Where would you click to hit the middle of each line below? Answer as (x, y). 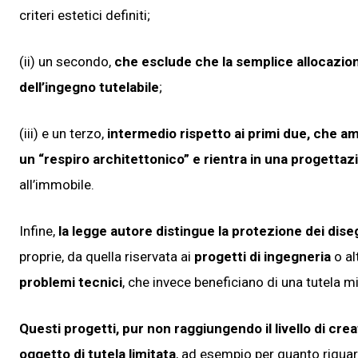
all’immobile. (57, 184)
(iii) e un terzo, (63, 133)
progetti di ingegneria (263, 256)
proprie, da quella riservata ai (107, 256)
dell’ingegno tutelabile (89, 87)
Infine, (39, 231)
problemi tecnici (71, 282)
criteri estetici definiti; (86, 15)
